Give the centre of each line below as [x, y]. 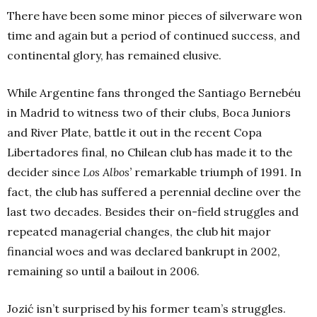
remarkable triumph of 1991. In [217, 172]
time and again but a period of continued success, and [154, 35]
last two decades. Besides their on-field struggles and [153, 211]
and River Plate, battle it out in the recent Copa [134, 132]
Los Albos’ [107, 172]
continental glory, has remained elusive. [114, 55]
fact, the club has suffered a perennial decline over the [154, 191]
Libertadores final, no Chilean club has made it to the [150, 152]
